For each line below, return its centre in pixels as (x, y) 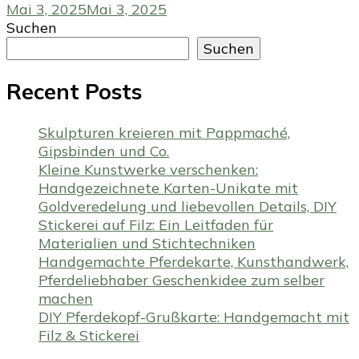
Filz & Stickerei (89, 335)
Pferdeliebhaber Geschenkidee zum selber (182, 280)
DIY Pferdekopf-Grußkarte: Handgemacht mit (194, 317)
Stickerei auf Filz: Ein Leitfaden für (156, 224)
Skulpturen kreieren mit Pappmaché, (164, 132)
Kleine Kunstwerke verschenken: (148, 169)
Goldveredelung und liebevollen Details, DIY (188, 206)
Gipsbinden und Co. (104, 151)
